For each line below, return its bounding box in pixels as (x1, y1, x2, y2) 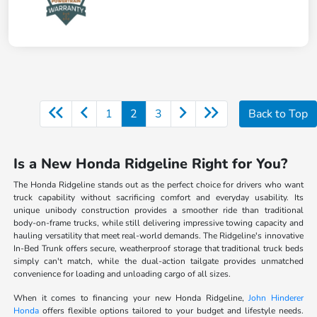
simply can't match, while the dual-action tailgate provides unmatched (13, 255, 304, 267)
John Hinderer (248, 292, 304, 304)
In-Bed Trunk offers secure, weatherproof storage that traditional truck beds (13, 243, 304, 255)
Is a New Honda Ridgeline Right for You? (13, 154, 288, 174)
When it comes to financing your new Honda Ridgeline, (13, 292, 249, 304)
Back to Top (248, 106, 308, 122)
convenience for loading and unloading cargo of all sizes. (13, 268, 231, 280)
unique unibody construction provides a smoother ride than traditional (13, 204, 304, 217)
